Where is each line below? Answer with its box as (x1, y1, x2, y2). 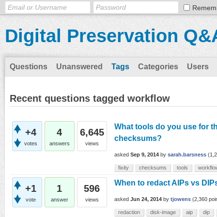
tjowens (170, 196, 191, 202)
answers (49, 140, 70, 146)
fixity (118, 165, 129, 170)
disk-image (150, 209, 176, 215)
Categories (138, 62, 178, 71)
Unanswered (56, 62, 103, 71)
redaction (118, 209, 140, 215)
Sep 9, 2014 (130, 152, 159, 158)
